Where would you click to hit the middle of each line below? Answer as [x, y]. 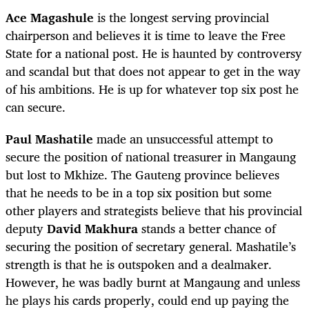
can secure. [36, 107]
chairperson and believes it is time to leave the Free [146, 36]
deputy [26, 229]
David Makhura [92, 229]
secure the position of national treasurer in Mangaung [151, 157]
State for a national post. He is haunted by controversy [154, 53]
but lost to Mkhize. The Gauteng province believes [142, 175]
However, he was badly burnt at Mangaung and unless [153, 282]
